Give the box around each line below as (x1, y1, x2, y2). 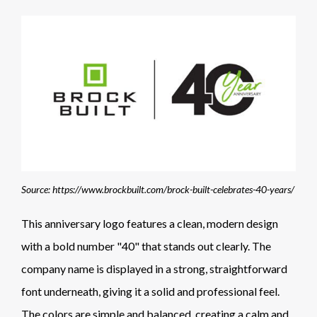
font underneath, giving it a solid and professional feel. (21, 284, 279, 299)
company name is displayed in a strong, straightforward (21, 262, 287, 276)
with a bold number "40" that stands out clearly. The (21, 239, 271, 253)
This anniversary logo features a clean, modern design (21, 217, 278, 231)
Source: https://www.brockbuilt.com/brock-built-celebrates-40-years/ (21, 183, 294, 196)
